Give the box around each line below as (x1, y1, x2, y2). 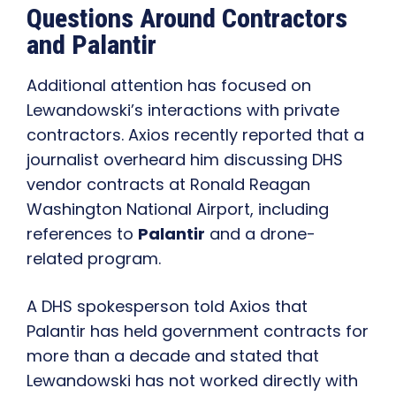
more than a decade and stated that (27, 345, 319, 368)
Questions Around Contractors (27, 3, 347, 34)
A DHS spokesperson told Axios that (27, 295, 308, 318)
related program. (27, 247, 161, 270)
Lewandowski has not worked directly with (27, 369, 358, 392)
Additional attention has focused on (27, 74, 311, 97)
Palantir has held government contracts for (27, 320, 369, 343)
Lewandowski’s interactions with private (27, 99, 339, 122)
